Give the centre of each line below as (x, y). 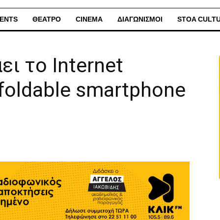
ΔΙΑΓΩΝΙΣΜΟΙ (140, 19)
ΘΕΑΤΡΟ (47, 19)
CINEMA (89, 19)
